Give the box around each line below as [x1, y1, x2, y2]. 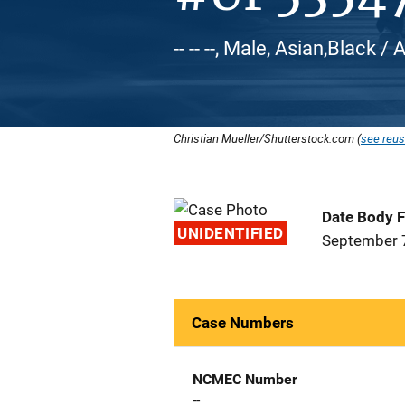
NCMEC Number [193, 371, 297, 388]
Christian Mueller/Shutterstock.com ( [174, 130, 361, 146]
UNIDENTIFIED [177, 224, 284, 242]
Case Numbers [192, 314, 294, 332]
